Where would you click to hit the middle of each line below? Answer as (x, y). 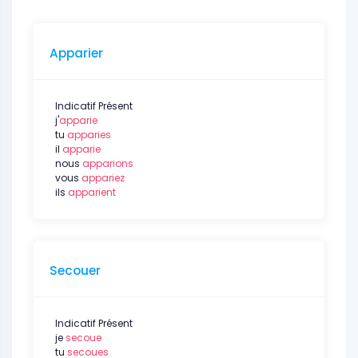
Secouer (75, 270)
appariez (103, 178)
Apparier (76, 53)
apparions (108, 163)
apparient (92, 192)
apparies (89, 135)
